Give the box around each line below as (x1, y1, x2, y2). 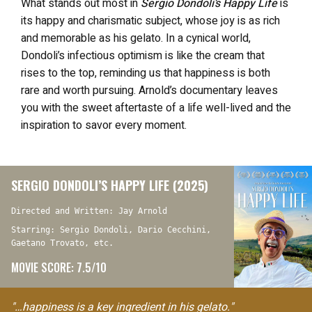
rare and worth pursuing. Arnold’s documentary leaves (21, 81, 278, 99)
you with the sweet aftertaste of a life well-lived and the (21, 99, 291, 116)
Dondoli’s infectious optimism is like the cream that (21, 47, 265, 64)
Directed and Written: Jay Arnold (11, 205, 167, 216)
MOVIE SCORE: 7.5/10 (11, 258, 107, 276)
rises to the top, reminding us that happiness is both (21, 64, 270, 81)
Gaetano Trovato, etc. (11, 237, 114, 248)
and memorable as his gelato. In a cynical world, (21, 29, 251, 47)
